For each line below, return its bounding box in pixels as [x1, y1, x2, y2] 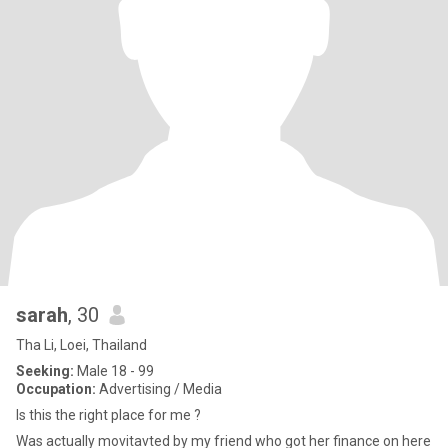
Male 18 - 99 [74, 363, 154, 379]
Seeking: [16, 363, 74, 379]
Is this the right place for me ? [16, 407, 201, 423]
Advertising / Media [96, 381, 222, 397]
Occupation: [16, 381, 96, 397]
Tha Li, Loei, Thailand [16, 337, 147, 353]
